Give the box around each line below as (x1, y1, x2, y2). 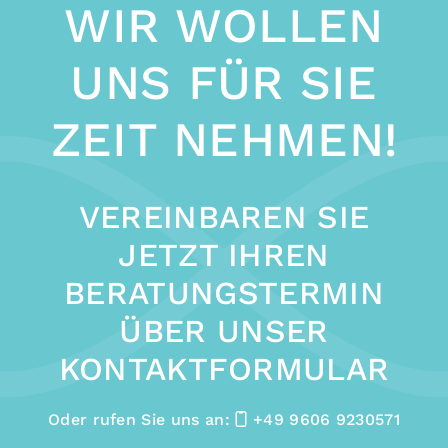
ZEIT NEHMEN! (50, 111, 398, 168)
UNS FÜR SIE (70, 54, 378, 111)
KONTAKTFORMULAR (58, 350, 390, 388)
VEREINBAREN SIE (78, 198, 370, 236)
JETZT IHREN (118, 236, 330, 274)
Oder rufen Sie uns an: (47, 410, 236, 429)
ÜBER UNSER (119, 312, 329, 350)
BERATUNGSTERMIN (64, 274, 384, 312)
